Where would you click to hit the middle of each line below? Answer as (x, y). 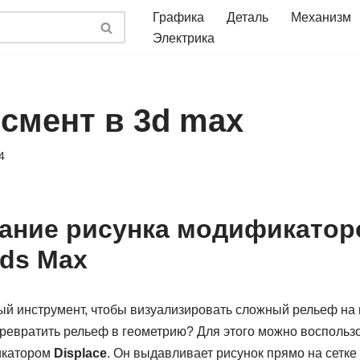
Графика (178, 17)
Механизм (321, 17)
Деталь (247, 17)
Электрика (184, 38)
